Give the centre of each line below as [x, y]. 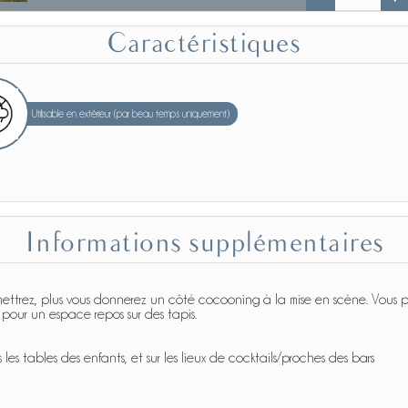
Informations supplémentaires [210, 244]
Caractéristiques [214, 44]
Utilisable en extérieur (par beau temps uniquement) [131, 114]
